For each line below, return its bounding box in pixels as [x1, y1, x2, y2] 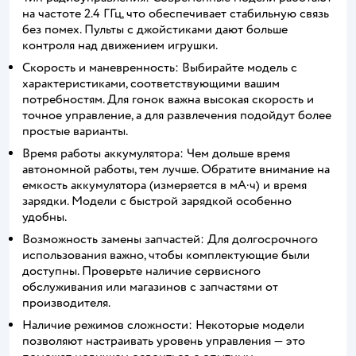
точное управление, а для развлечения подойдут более [22, 106, 331, 123]
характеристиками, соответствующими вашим [22, 75, 280, 91]
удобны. [22, 208, 67, 225]
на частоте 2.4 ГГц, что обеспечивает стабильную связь [22, 5, 329, 21]
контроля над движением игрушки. [22, 37, 218, 53]
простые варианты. [22, 122, 128, 139]
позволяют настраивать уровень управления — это [22, 332, 305, 349]
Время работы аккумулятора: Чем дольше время [22, 145, 290, 161]
